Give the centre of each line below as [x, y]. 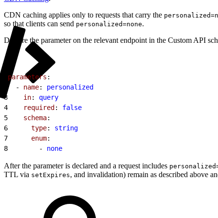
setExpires [51, 175]
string [66, 128]
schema [27, 118]
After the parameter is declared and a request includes [87, 165]
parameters [27, 77]
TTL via [18, 174]
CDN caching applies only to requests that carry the [84, 15]
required [31, 107]
